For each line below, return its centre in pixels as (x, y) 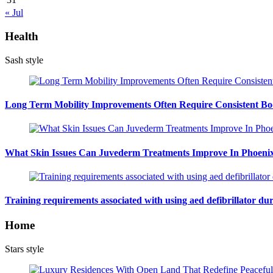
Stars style (24, 249)
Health (22, 37)
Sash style (24, 60)
